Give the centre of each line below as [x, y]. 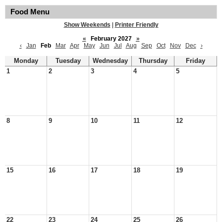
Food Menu [30, 12]
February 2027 [111, 39]
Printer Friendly [137, 25]
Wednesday [110, 61]
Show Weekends [87, 25]
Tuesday [68, 61]
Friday [195, 61]
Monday [26, 61]
